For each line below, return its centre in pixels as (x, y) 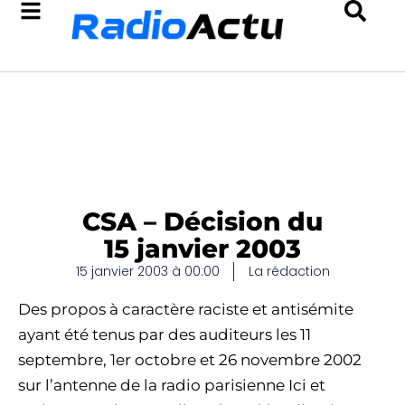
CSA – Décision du (202, 221)
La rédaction (289, 271)
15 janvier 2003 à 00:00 (147, 271)
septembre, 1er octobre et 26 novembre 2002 (190, 360)
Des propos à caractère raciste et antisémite (186, 309)
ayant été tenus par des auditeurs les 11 (165, 334)
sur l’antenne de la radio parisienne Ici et (172, 385)
